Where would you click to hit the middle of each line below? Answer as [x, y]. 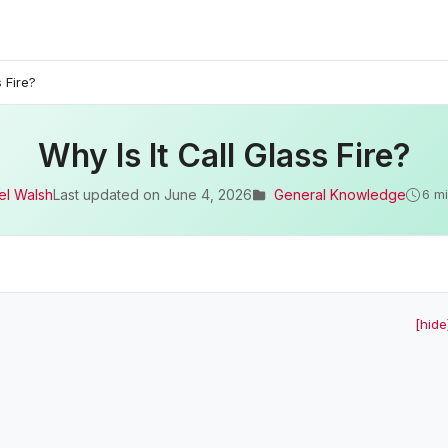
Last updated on [108, 194]
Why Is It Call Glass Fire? [224, 155]
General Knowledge [339, 194]
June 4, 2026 [207, 194]
